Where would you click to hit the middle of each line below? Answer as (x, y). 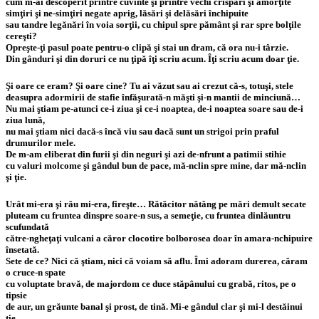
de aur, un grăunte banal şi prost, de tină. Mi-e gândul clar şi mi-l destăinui (154, 306)
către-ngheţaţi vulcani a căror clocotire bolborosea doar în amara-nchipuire (159, 238)
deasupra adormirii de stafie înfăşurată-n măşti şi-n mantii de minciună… (153, 97)
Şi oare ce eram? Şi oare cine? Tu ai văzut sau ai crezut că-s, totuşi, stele (150, 85)
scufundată (27, 226)
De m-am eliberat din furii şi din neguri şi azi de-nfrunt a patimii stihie (146, 154)
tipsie (16, 295)
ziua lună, (25, 120)
